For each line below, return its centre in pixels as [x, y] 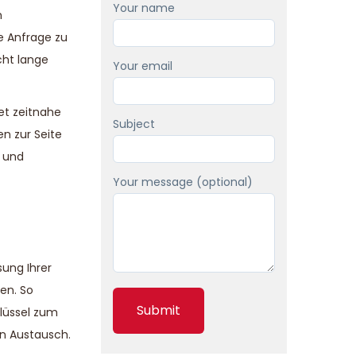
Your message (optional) [183, 182]
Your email [143, 66]
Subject [134, 124]
